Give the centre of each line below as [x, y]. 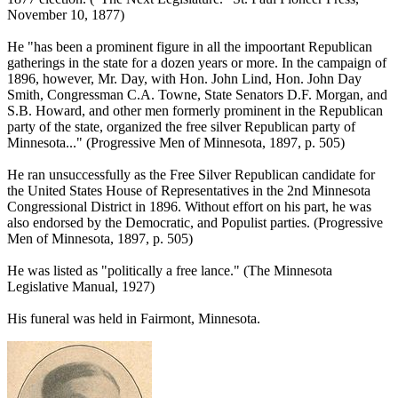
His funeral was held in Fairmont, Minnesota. [134, 318]
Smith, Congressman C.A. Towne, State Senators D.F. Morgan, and [197, 94]
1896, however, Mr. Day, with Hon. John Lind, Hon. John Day [184, 78]
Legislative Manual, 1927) [81, 286]
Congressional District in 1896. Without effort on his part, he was [189, 206]
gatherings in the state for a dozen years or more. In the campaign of [197, 62]
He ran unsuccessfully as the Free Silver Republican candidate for [191, 174]
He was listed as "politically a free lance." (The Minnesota [170, 270]
